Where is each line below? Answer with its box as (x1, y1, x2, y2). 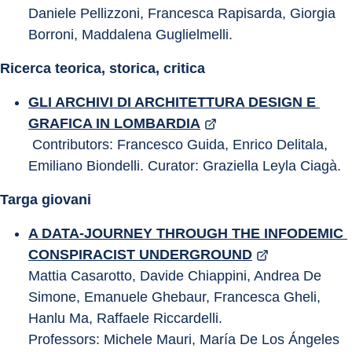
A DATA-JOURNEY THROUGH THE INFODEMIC (28, 225, 347, 241)
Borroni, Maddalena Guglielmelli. (28, 27, 233, 42)
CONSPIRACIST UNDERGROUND (28, 247, 252, 262)
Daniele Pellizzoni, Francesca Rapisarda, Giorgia (28, 5, 339, 21)
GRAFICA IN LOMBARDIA (28, 115, 200, 131)
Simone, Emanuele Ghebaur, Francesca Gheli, (28, 289, 324, 305)
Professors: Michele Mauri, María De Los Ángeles (28, 332, 343, 347)
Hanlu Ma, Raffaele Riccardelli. (28, 310, 222, 326)
